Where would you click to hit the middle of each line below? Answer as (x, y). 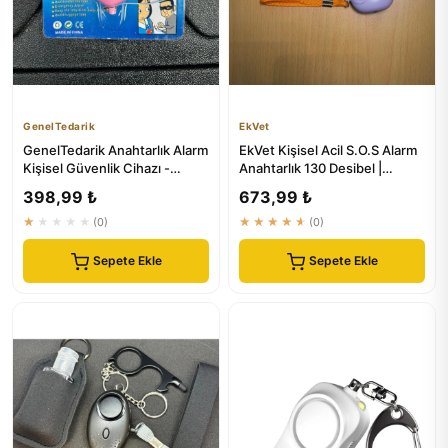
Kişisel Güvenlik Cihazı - (96, 168)
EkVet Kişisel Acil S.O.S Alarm (328, 150)
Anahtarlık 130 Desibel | (310, 168)
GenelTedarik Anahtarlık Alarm (115, 150)
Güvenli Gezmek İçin (86, 186)
